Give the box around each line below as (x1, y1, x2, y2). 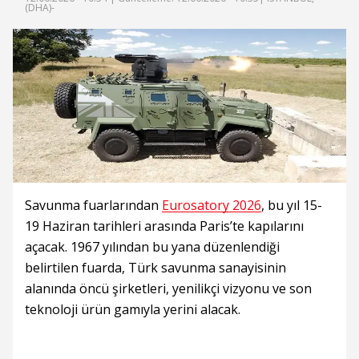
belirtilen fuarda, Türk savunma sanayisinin (25, 259, 286, 276)
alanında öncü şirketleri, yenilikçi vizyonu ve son (25, 280, 312, 297)
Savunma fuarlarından (25, 196, 162, 214)
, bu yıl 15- (261, 196, 322, 214)
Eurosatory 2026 (162, 196, 261, 214)
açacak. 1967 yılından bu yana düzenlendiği (25, 238, 280, 256)
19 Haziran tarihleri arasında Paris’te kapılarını (25, 217, 304, 235)
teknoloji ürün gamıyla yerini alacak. (25, 301, 240, 318)
